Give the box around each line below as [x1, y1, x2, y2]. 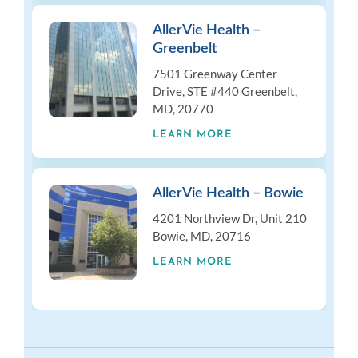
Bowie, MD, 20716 [153, 228, 251, 243]
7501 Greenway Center [153, 66, 277, 81]
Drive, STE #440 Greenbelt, [153, 83, 297, 98]
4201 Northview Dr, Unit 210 [153, 210, 307, 225]
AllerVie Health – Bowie [153, 185, 304, 201]
